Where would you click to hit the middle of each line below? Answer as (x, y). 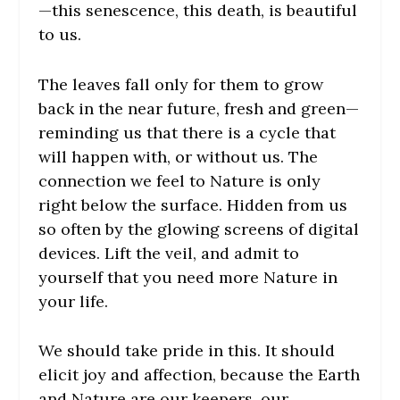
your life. (73, 301)
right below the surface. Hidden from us (192, 204)
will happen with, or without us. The (178, 156)
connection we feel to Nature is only (179, 180)
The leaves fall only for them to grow (180, 84)
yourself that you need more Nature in (187, 277)
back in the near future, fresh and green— (198, 108)
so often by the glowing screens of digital (198, 229)
